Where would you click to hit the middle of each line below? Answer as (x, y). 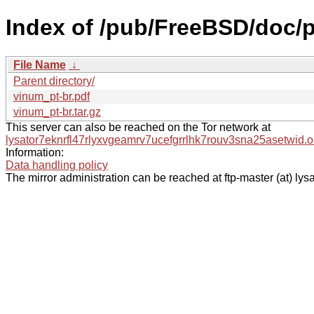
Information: (35, 152)
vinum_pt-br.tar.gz (57, 111)
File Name (40, 64)
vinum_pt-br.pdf (52, 96)
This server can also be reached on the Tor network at (138, 127)
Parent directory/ (54, 81)
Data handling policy (57, 165)
